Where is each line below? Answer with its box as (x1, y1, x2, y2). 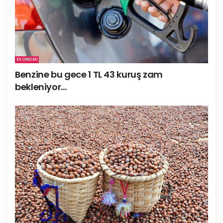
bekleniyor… (15, 81, 67, 94)
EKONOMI (16, 57, 38, 63)
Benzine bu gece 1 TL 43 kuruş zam (15, 68, 163, 81)
